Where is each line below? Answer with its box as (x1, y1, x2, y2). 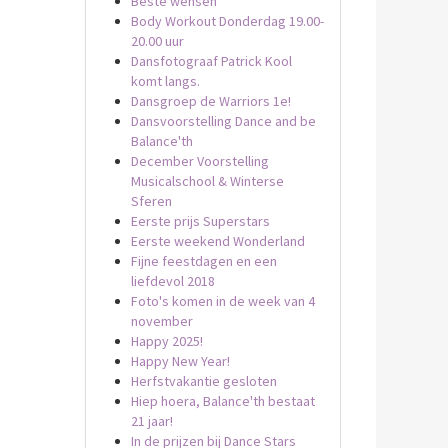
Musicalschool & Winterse (130, 172, 284, 190)
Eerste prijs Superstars (130, 212, 270, 230)
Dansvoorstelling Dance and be (130, 112, 316, 130)
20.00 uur (130, 32, 184, 50)
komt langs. (130, 72, 200, 90)
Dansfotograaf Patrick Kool (130, 52, 292, 70)
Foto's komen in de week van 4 (130, 292, 315, 310)
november (130, 312, 193, 330)
